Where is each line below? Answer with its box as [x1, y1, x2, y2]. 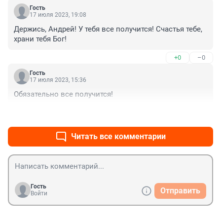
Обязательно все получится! [14, 89, 113, 99]
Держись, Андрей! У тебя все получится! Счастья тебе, [14, 24, 202, 34]
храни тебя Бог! [14, 34, 67, 43]
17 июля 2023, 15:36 [30, 76, 86, 83]
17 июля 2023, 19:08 [30, 11, 86, 18]
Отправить [160, 185, 200, 195]
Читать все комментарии [71, 131, 166, 141]
